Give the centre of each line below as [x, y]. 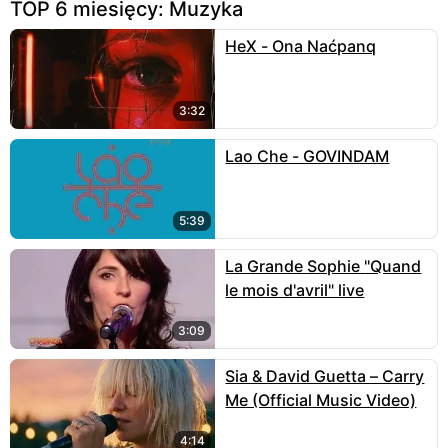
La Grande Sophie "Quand [295, 266]
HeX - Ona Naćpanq [301, 46]
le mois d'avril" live [295, 290]
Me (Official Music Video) [321, 400]
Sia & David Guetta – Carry [325, 376]
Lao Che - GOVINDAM [307, 156]
